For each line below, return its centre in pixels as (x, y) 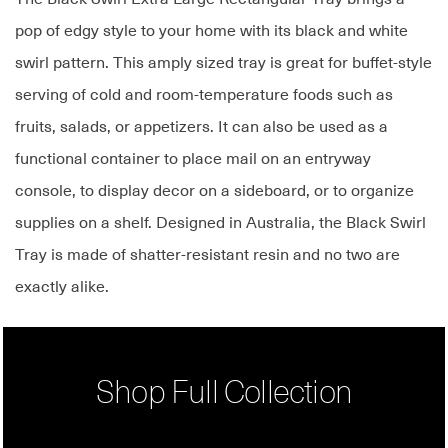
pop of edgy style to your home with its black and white (211, 31)
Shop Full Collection (224, 394)
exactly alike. (62, 287)
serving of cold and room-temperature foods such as (204, 95)
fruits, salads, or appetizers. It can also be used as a (201, 127)
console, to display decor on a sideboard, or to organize (214, 191)
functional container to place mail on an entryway (193, 159)
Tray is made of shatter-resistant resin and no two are (207, 255)
